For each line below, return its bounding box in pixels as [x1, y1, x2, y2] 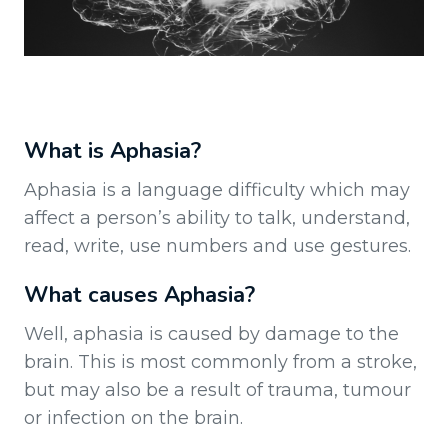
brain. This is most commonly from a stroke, [24, 351, 417, 374]
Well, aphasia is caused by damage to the [24, 323, 399, 346]
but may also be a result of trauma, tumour [24, 379, 411, 402]
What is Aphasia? [24, 136, 201, 167]
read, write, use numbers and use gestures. [24, 235, 411, 258]
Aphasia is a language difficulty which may [24, 179, 410, 202]
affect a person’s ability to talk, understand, [24, 207, 410, 230]
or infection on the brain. [24, 407, 243, 430]
